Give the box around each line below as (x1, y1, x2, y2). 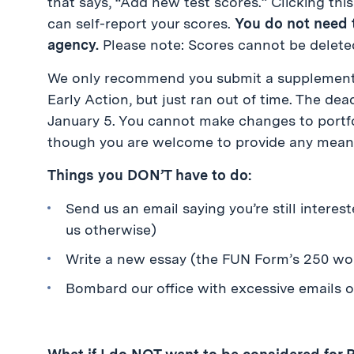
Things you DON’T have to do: (47, 167, 252, 183)
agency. (47, 36, 103, 53)
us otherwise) (66, 221, 157, 238)
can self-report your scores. (47, 15, 235, 32)
